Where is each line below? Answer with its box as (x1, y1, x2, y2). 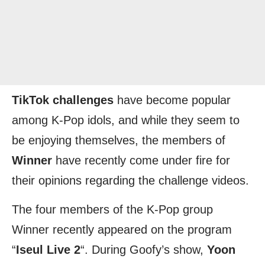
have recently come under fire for (52, 154, 230, 167)
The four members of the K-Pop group (12, 203, 213, 216)
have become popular (114, 93, 231, 106)
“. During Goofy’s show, (80, 243, 207, 256)
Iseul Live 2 (16, 243, 80, 256)
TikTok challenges (12, 93, 114, 106)
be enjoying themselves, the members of (12, 134, 225, 147)
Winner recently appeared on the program (12, 223, 232, 236)
